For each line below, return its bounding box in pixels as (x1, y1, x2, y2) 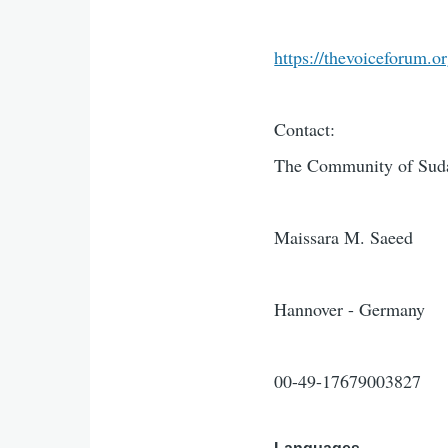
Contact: (274, 117, 336, 141)
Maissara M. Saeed (274, 225, 414, 249)
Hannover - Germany (274, 297, 426, 321)
